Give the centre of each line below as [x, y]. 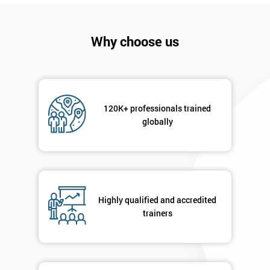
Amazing [195, 159]
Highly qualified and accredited [158, 200]
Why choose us [135, 42]
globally [157, 122]
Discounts [200, 179]
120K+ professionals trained [158, 108]
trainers [157, 213]
